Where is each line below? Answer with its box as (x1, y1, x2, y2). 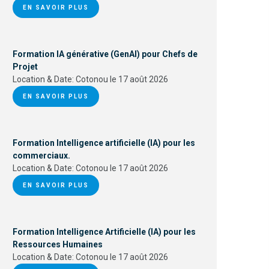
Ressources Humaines (13, 240, 103, 249)
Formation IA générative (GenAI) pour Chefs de (13, 49, 198, 59)
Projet (13, 62, 38, 71)
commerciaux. (13, 151, 70, 160)
